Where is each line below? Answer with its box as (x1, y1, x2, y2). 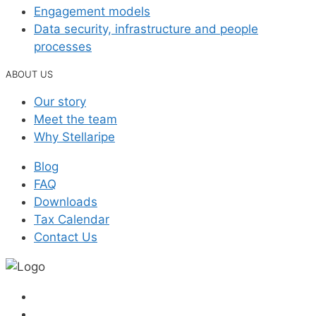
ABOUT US (6, 68, 53, 80)
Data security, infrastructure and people (34, 21, 258, 36)
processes (34, 39, 92, 54)
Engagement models (34, 4, 150, 18)
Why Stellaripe (34, 129, 115, 144)
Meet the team (34, 111, 117, 126)
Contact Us (34, 229, 97, 244)
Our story (34, 94, 86, 109)
